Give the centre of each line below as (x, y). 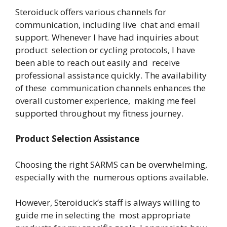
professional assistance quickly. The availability (111, 75)
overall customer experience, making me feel (106, 100)
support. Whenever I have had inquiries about (107, 37)
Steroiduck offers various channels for (91, 12)
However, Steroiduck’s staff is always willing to (108, 202)
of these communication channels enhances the (110, 88)
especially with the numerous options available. (113, 177)
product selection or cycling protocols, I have (105, 50)
